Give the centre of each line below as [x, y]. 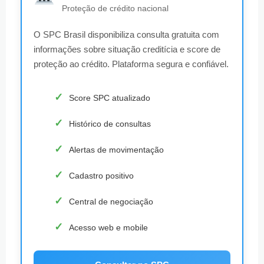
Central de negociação [111, 201]
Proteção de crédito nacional [115, 9]
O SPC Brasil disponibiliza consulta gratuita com [126, 35]
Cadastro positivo [101, 175]
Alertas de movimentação [116, 149]
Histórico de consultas [110, 123]
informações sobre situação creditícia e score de [127, 49]
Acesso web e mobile [108, 227]
